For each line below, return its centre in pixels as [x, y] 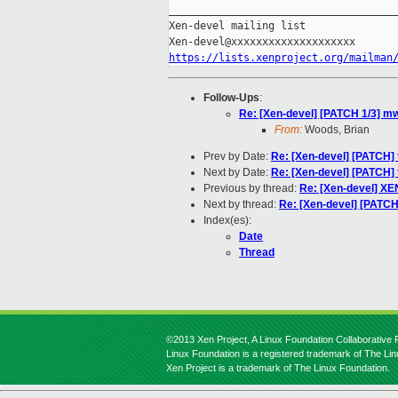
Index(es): [227, 221]
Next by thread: [241, 205]
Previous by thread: [251, 189]
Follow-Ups [231, 98]
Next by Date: [237, 173]
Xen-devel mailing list [237, 26]
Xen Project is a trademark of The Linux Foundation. [278, 368]
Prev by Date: [237, 157]
